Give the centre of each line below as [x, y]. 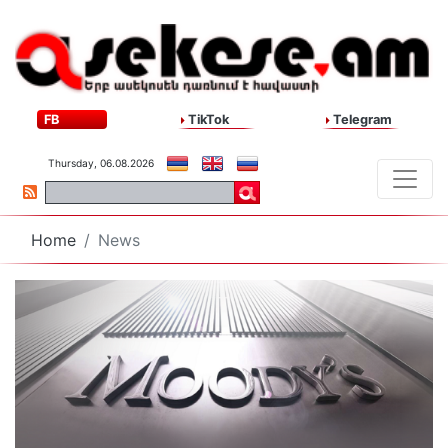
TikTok [207, 120]
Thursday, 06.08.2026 [101, 163]
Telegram [360, 120]
